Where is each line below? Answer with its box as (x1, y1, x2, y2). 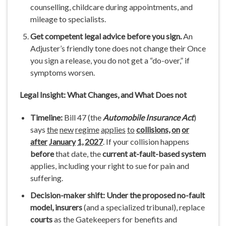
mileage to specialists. (30, 14, 106, 24)
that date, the (53, 149, 102, 159)
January (48, 137, 76, 147)
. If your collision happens (102, 137, 189, 147)
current (102, 149, 128, 159)
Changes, (88, 90, 119, 100)
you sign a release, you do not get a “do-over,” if (30, 55, 190, 65)
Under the (106, 190, 141, 200)
